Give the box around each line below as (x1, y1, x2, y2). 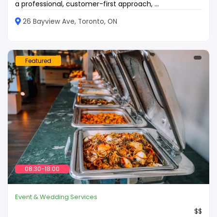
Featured (25, 56, 51, 65)
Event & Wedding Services (15, 192, 97, 202)
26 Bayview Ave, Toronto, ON (23, 16, 117, 26)
